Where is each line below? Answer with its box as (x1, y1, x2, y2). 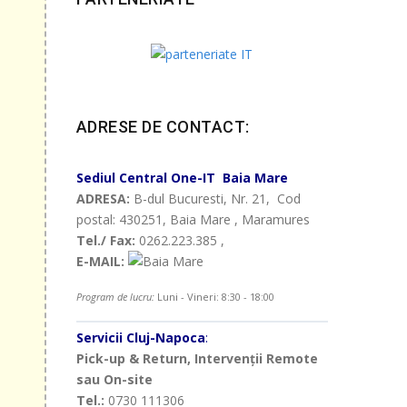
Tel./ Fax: (75, 232, 135, 250)
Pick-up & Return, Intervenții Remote (75, 350, 318, 368)
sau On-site (75, 371, 153, 389)
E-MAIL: (75, 253, 124, 271)
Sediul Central (75, 169, 171, 187)
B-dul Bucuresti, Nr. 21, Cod (129, 190, 301, 208)
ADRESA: (75, 190, 130, 208)
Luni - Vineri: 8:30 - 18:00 (154, 290, 277, 304)
